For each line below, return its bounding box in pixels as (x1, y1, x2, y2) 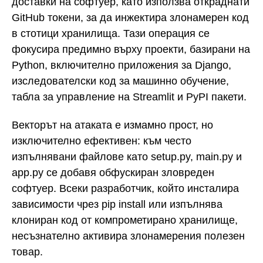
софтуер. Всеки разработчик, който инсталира (12, 183, 239, 195)
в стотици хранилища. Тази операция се (12, 27, 210, 39)
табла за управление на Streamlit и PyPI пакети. (12, 90, 247, 103)
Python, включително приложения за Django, (12, 59, 231, 71)
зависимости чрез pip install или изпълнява (12, 198, 222, 211)
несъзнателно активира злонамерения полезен (12, 230, 245, 242)
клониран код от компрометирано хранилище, (12, 214, 238, 227)
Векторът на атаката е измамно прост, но (12, 119, 213, 131)
